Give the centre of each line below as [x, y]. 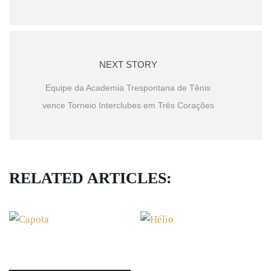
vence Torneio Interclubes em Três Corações [128, 105]
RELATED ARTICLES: [90, 178]
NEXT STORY [128, 64]
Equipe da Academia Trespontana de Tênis [128, 88]
